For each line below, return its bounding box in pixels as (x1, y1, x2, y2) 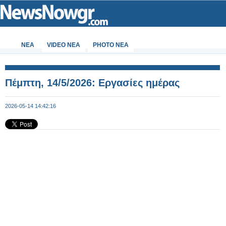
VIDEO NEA (47, 41, 80, 48)
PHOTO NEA (93, 41, 129, 48)
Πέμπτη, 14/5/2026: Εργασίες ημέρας (5, 77, 180, 88)
